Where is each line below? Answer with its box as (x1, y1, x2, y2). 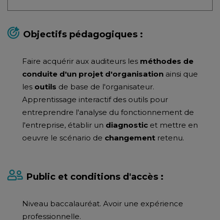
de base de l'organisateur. (56, 82, 154, 91)
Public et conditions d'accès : (27, 171, 164, 182)
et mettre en (148, 120, 198, 130)
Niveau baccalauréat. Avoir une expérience (22, 199, 183, 208)
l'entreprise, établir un (22, 120, 106, 130)
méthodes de (140, 56, 193, 66)
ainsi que (164, 69, 198, 79)
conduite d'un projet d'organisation (22, 69, 164, 79)
